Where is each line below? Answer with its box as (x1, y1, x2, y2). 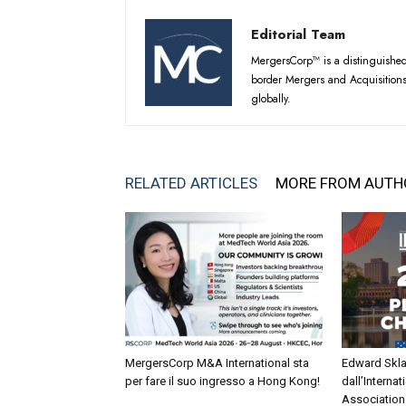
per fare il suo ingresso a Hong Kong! (125, 374, 320, 388)
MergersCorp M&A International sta (125, 356, 309, 370)
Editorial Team (251, 24, 345, 44)
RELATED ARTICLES (125, 174, 257, 192)
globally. (251, 91, 291, 107)
